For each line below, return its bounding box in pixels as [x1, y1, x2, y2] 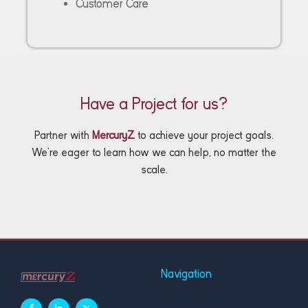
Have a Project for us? [80, 94, 228, 113]
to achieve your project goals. [135, 129, 274, 141]
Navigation [161, 267, 212, 280]
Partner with [34, 129, 89, 141]
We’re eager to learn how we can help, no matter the [32, 146, 276, 158]
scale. [140, 163, 168, 175]
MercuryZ [92, 129, 135, 141]
